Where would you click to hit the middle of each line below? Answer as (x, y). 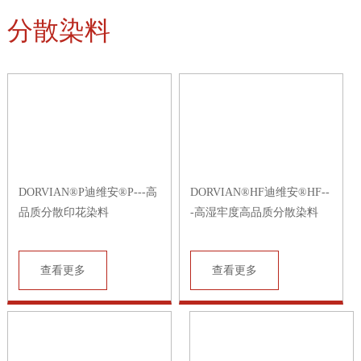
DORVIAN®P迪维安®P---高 (87, 192)
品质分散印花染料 (63, 212)
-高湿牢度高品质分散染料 (254, 212)
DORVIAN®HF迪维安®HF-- (259, 192)
